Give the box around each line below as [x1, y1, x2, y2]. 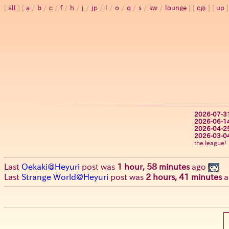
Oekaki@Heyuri [21, 163, 80, 171]
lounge [165, 5, 187, 11]
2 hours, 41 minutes [146, 172, 222, 181]
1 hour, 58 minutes [117, 163, 190, 171]
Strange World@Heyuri [21, 172, 108, 181]
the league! [194, 140, 226, 146]
